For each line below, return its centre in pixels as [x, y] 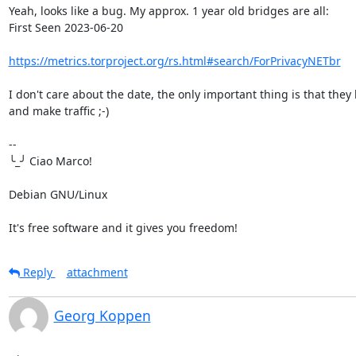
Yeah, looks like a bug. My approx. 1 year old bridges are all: [168, 10]
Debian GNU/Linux [58, 194]
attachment [97, 272]
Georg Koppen [102, 315]
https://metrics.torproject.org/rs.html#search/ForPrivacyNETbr [174, 60]
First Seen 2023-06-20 [66, 27]
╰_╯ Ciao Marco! [50, 161]
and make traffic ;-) [58, 110]
